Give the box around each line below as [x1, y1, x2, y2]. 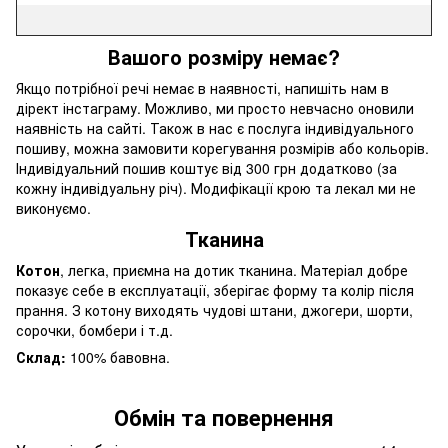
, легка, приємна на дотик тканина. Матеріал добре [60, 259, 408, 280]
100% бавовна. [70, 346, 170, 367]
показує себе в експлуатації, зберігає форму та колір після [16, 279, 414, 300]
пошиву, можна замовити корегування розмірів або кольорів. [16, 137, 429, 158]
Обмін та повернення [114, 400, 334, 433]
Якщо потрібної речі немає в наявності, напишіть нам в [16, 77, 389, 98]
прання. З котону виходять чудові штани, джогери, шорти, [16, 299, 413, 320]
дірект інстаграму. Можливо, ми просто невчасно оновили [16, 97, 414, 118]
